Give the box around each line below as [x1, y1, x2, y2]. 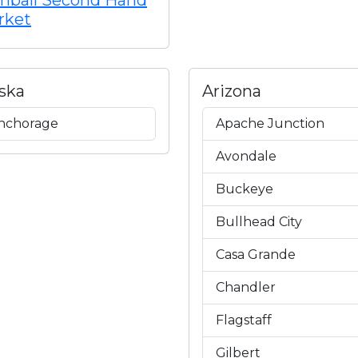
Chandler [216, 280, 276, 295]
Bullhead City [216, 214, 302, 229]
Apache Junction [216, 116, 324, 131]
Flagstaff [216, 312, 272, 328]
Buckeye [216, 181, 273, 197]
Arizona [202, 82, 261, 101]
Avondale [216, 149, 276, 164]
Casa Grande [216, 247, 296, 262]
